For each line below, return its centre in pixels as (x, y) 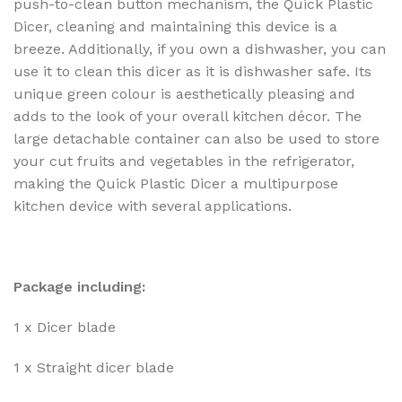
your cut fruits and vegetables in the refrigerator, (184, 162)
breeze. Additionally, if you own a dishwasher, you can (200, 49)
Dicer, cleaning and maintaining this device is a (175, 27)
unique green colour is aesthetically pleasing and (184, 94)
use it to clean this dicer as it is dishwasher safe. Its (192, 72)
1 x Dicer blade (65, 328)
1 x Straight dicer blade (94, 368)
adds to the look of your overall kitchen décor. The (188, 117)
